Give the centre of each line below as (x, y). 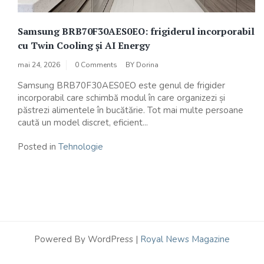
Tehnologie (81, 146)
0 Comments (96, 65)
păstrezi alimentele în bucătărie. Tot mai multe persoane (131, 110)
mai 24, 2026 (39, 65)
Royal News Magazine (185, 239)
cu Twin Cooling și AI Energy (84, 45)
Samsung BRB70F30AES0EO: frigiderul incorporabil (136, 31)
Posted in (38, 146)
